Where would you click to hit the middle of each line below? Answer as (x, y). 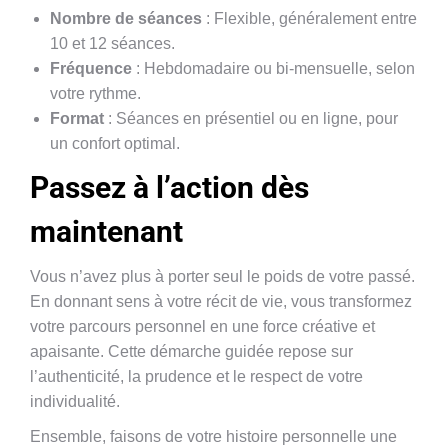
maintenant (106, 231)
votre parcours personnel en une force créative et (202, 326)
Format (77, 118)
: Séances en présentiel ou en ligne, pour (251, 118)
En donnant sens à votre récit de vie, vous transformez (221, 301)
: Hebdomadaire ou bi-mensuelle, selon (273, 68)
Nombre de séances (126, 18)
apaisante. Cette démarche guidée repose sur (191, 351)
